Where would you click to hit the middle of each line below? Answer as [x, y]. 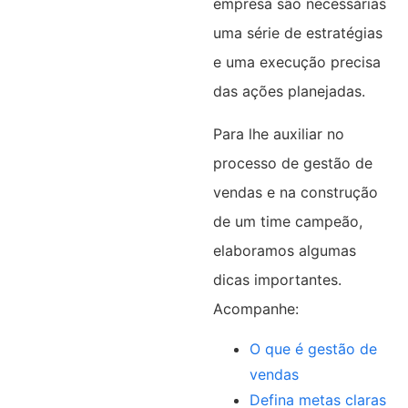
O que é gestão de [313, 349]
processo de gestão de [292, 163]
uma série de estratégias [297, 33]
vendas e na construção [295, 192]
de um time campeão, [287, 221]
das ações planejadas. [289, 92]
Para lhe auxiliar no [278, 133]
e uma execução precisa [296, 62]
